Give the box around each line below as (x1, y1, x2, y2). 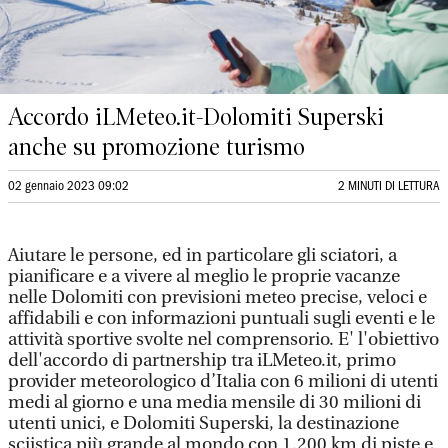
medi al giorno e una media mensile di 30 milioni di (8, 392, 421, 413)
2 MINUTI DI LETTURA (338, 181, 440, 192)
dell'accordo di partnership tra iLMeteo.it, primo (8, 350, 396, 371)
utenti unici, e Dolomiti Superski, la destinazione (8, 413, 399, 434)
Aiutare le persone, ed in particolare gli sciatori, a (8, 245, 397, 266)
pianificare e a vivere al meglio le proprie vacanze (8, 266, 400, 287)
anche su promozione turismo (8, 133, 305, 161)
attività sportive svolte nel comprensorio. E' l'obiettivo (8, 329, 439, 350)
